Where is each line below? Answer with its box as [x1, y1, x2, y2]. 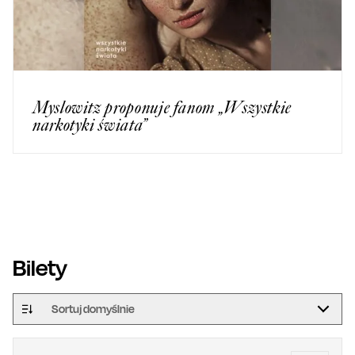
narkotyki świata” [32, 113, 147, 136]
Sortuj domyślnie [52, 301, 135, 315]
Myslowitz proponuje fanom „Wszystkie [32, 96, 292, 118]
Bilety [13, 253, 67, 281]
